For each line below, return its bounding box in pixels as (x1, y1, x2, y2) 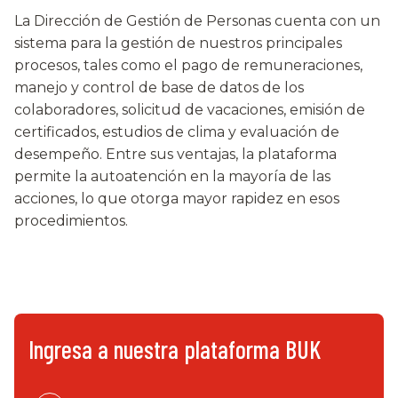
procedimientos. (14, 212, 128, 229)
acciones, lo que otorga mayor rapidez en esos (14, 190, 339, 207)
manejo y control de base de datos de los (14, 79, 304, 96)
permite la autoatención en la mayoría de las (14, 168, 330, 185)
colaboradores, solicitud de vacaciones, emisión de (14, 101, 365, 118)
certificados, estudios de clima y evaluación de (14, 123, 339, 140)
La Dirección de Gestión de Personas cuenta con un (14, 12, 380, 29)
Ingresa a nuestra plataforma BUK (28, 334, 321, 364)
